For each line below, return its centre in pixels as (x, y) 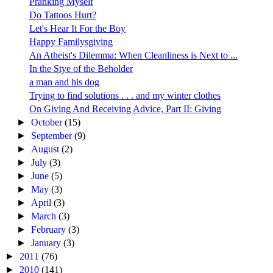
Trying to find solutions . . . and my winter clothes (125, 96)
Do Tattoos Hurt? (62, 15)
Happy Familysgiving (71, 42)
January (48, 243)
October (48, 122)
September (53, 136)
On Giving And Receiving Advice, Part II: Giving (125, 109)
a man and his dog (64, 82)
